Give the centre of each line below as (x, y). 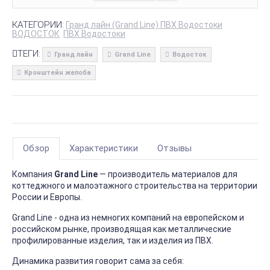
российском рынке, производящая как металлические (122, 229)
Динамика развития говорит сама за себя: (99, 261)
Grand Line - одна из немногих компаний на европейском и (128, 218)
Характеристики (104, 149)
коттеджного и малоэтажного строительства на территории (135, 186)
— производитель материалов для (168, 174)
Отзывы (174, 149)
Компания (33, 174)
